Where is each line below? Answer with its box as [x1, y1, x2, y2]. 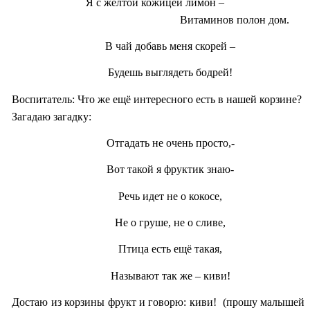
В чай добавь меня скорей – [105, 40, 235, 53]
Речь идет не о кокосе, [118, 190, 222, 202]
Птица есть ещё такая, [118, 243, 222, 255]
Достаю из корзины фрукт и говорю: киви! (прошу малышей [12, 296, 304, 308]
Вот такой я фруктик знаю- [107, 163, 234, 176]
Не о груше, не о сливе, [115, 217, 226, 229]
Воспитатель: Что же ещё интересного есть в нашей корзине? [12, 93, 302, 105]
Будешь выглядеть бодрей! [108, 66, 232, 79]
